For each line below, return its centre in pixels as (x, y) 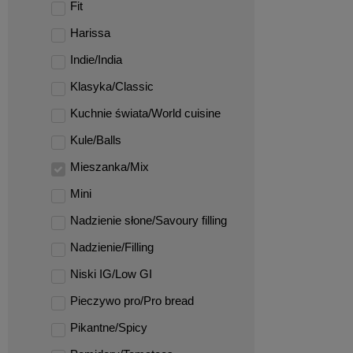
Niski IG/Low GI (111, 274)
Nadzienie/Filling (112, 247)
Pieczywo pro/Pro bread (132, 301)
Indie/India (96, 59)
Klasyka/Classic (112, 86)
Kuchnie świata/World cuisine (145, 113)
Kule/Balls (96, 140)
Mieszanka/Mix (110, 167)
